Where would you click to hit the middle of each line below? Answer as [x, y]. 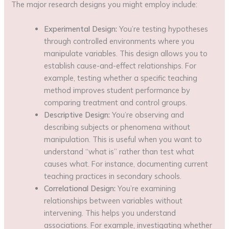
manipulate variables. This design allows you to [126, 53]
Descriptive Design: [77, 114]
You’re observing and [147, 114]
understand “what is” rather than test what [119, 151]
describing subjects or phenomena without [117, 127]
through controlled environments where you [119, 41]
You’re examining [146, 188]
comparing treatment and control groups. [116, 102]
